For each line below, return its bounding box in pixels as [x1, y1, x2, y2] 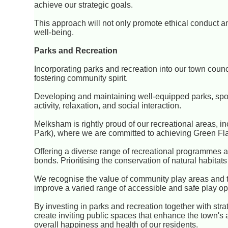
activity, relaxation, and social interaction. [34, 101, 182, 110]
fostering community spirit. [34, 74, 128, 83]
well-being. [34, 28, 74, 37]
